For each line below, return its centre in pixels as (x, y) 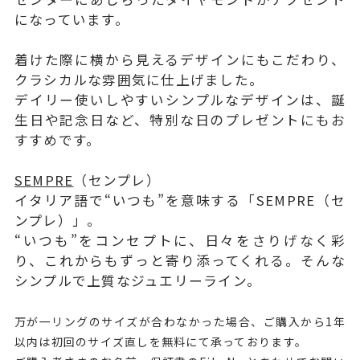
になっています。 (72, 20)
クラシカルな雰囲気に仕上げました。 (139, 80)
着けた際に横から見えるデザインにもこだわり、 (180, 60)
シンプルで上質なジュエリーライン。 (138, 281)
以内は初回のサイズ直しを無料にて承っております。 (161, 342)
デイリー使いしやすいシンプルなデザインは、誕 (180, 100)
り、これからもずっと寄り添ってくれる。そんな (180, 261)
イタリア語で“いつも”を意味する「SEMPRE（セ (180, 200)
